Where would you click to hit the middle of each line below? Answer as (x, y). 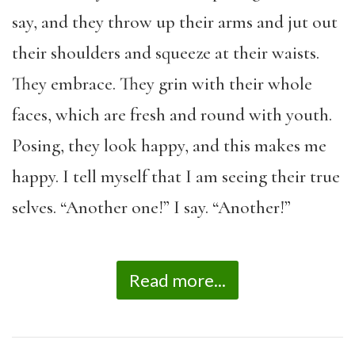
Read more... (177, 280)
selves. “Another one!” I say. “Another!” (151, 207)
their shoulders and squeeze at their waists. (166, 53)
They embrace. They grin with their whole (162, 84)
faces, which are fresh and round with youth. (172, 115)
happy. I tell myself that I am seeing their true (176, 176)
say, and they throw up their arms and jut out (175, 22)
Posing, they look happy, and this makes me (169, 145)
